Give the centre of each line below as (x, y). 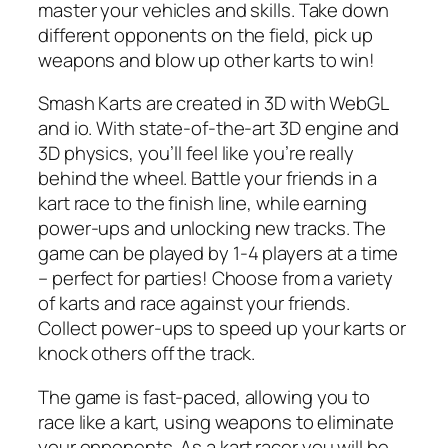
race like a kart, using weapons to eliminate (216, 421)
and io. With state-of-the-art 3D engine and (218, 128)
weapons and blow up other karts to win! (207, 59)
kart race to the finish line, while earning (202, 203)
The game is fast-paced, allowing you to (204, 396)
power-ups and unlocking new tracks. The (212, 228)
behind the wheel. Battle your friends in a (207, 178)
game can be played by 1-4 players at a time (218, 253)
